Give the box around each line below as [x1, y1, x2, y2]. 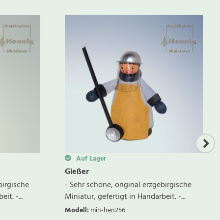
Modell [65, 205, 87, 217]
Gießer [65, 165, 89, 179]
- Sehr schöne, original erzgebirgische [65, 179, 192, 192]
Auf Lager [74, 153, 106, 165]
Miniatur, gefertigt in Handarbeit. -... [65, 191, 186, 204]
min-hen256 [90, 205, 125, 217]
